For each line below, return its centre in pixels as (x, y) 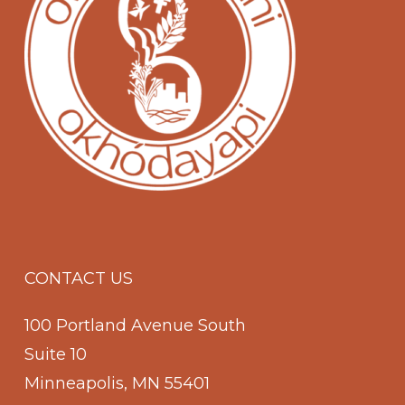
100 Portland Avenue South (135, 325)
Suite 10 (55, 354)
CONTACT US (78, 278)
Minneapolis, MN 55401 (117, 383)
